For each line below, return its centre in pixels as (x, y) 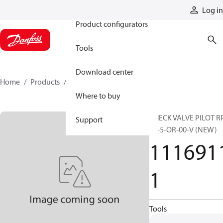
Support (89, 119)
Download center (105, 72)
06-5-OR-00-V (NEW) (183, 129)
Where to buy (98, 96)
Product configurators (112, 24)
